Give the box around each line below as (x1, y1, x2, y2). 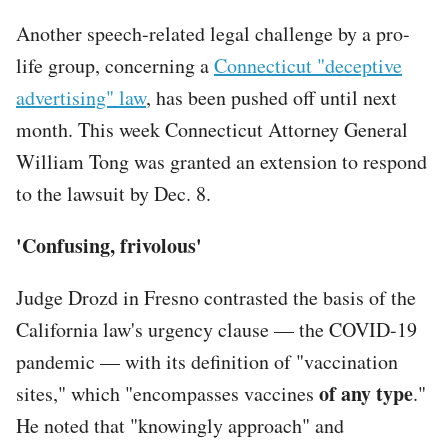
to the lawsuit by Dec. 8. (16, 179, 211, 207)
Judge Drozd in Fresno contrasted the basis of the (16, 283, 416, 311)
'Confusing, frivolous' (16, 230, 202, 260)
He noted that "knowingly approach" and (16, 411, 344, 439)
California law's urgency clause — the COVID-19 (16, 315, 417, 343)
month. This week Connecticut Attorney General (16, 115, 408, 143)
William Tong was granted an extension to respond (16, 147, 427, 175)
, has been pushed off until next (146, 83, 397, 111)
